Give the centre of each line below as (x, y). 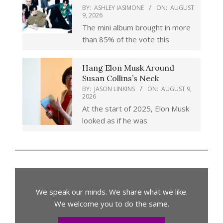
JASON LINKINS (114, 89)
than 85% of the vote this (126, 39)
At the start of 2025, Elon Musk (136, 108)
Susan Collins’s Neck (120, 78)
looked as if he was (115, 120)
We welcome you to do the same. (111, 203)
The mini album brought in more (136, 27)
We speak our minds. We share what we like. (111, 191)
